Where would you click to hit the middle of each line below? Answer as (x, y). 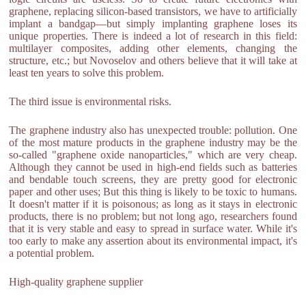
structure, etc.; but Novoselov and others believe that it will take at (153, 60)
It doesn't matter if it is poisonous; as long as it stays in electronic (153, 204)
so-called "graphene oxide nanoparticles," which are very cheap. (153, 155)
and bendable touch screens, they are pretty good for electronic (153, 179)
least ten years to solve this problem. (87, 73)
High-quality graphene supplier (76, 282)
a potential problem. (52, 253)
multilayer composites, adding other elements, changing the (153, 48)
